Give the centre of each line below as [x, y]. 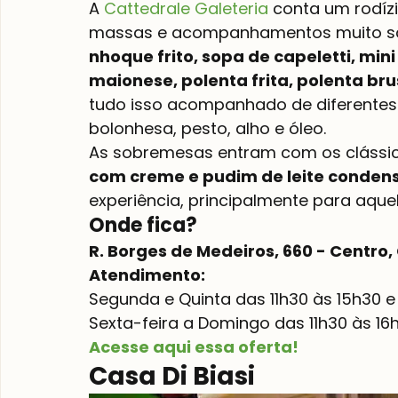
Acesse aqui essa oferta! [194, 347]
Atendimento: [149, 275]
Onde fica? [143, 226]
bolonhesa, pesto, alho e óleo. [207, 129]
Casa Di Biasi [172, 377]
